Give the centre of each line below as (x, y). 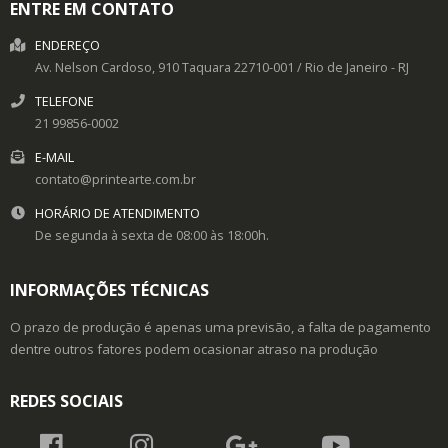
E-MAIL (54, 157)
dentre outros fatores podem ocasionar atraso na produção (194, 349)
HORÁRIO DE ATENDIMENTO (117, 213)
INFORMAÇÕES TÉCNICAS (109, 290)
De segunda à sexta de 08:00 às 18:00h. (152, 235)
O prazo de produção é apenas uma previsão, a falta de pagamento (220, 327)
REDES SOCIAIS (66, 401)
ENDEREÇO (67, 45)
